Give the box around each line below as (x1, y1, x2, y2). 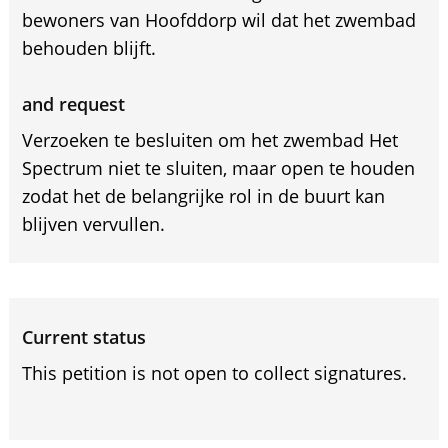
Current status (21, 325, 146, 349)
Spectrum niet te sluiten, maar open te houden (21, 156, 415, 180)
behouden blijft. (21, 36, 156, 60)
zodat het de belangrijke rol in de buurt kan (21, 184, 385, 208)
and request (21, 92, 125, 116)
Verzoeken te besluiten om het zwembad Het (21, 128, 398, 152)
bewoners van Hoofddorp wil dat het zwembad (21, 8, 416, 32)
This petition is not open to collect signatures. (21, 361, 407, 385)
